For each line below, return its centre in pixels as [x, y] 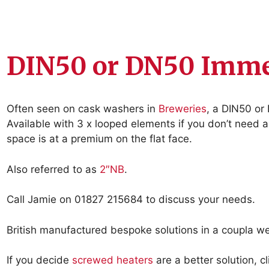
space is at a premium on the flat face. [100, 139]
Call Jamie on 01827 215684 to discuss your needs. [131, 199]
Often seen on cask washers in [83, 109]
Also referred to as [53, 169]
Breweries [183, 109]
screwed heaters [113, 260]
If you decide [40, 260]
